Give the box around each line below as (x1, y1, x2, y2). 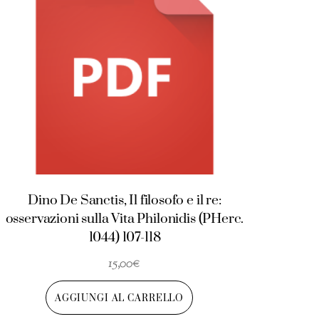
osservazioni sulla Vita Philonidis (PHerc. (5, 211, 244, 228)
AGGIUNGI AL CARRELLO (54, 292, 184, 304)
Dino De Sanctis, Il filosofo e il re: (28, 192, 221, 209)
